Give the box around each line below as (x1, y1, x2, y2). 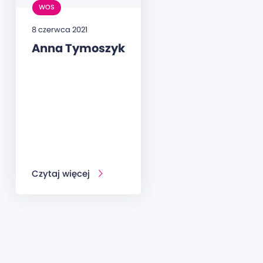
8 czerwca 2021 (31, 23, 87, 35)
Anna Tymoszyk (31, 39, 125, 56)
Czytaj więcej (31, 167, 90, 180)
